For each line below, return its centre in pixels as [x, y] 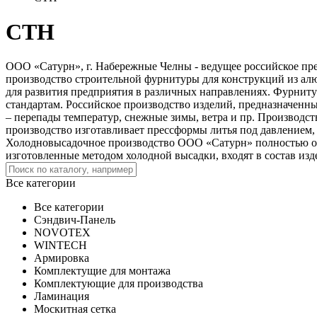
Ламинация [62, 296]
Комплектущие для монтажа [102, 271]
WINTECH [60, 246]
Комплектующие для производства [119, 284]
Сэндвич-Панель [75, 220]
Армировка [62, 258]
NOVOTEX [62, 233]
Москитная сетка [75, 309]
